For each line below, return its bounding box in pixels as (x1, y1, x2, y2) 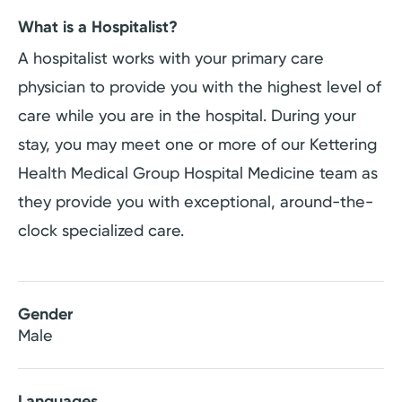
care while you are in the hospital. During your (18, 106, 356, 126)
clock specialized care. (18, 221, 184, 240)
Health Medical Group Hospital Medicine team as (18, 163, 378, 183)
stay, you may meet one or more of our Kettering (18, 135, 377, 154)
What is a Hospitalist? (18, 17, 178, 38)
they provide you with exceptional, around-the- (18, 192, 373, 212)
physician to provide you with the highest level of (18, 77, 381, 97)
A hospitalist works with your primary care (18, 48, 324, 68)
